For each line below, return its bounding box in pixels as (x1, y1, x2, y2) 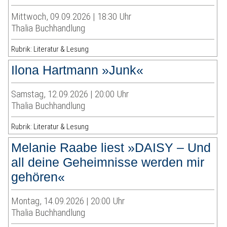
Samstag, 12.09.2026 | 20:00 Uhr (11, 88, 129, 100)
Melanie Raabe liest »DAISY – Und (11, 140, 211, 155)
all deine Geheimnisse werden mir (11, 155, 205, 170)
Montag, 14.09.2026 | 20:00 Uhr (11, 195, 125, 207)
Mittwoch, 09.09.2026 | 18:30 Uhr (11, 11, 132, 23)
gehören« (11, 170, 65, 184)
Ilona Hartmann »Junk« (11, 63, 144, 78)
